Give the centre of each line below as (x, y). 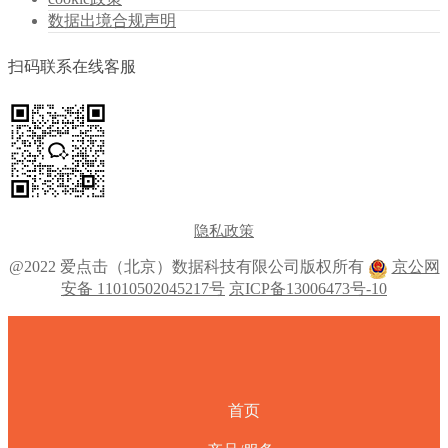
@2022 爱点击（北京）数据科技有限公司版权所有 (188, 267)
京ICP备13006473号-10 (308, 288)
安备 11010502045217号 (143, 288)
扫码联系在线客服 (72, 66)
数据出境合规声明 (112, 21)
